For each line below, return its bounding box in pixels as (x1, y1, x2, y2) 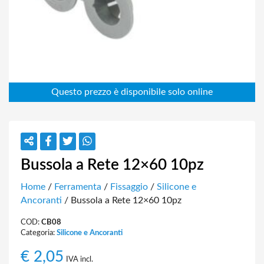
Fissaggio (110, 182, 148, 192)
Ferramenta (54, 182, 101, 192)
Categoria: (21, 229, 57, 236)
